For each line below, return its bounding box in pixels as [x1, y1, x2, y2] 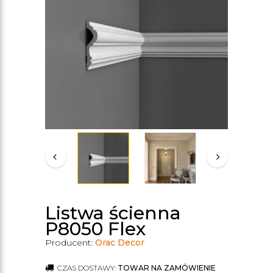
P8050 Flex [45, 218, 146, 240]
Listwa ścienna [45, 202, 181, 224]
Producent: [45, 237, 95, 248]
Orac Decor [95, 237, 144, 248]
